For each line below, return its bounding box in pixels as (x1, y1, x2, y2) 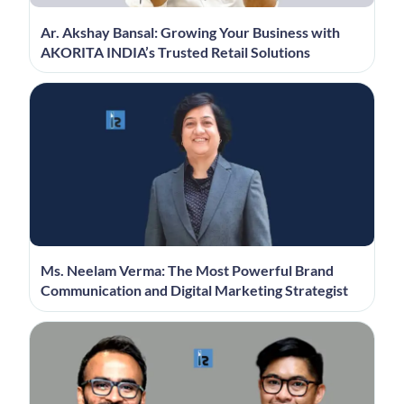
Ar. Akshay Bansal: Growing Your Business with (40, 23, 340, 41)
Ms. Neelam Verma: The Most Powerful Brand (40, 262, 334, 280)
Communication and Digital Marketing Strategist (40, 281, 348, 299)
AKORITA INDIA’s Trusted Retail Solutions (40, 42, 310, 60)
